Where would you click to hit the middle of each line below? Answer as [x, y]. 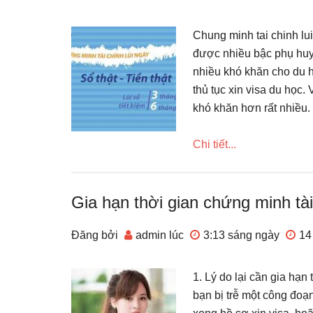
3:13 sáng [228, 235]
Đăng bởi [96, 235]
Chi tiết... [214, 144]
